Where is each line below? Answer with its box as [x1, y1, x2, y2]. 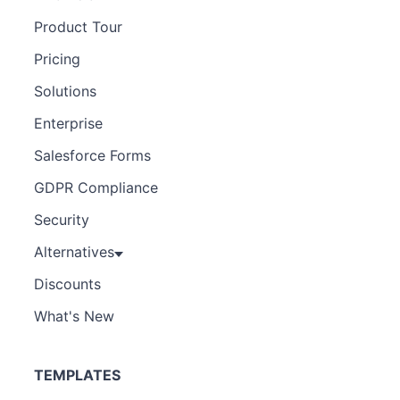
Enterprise [34, 114, 103, 132]
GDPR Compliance [34, 179, 158, 196]
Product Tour [34, 18, 122, 36]
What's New [34, 307, 114, 325]
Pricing [34, 50, 80, 68]
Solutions [34, 82, 96, 100]
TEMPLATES [34, 366, 121, 384]
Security [34, 211, 89, 229]
